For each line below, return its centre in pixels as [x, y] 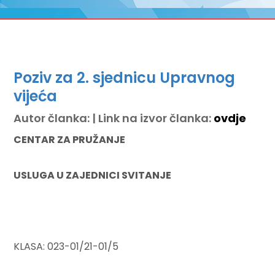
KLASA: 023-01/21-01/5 [66, 246]
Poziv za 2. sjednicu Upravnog [125, 78]
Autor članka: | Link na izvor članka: [114, 118]
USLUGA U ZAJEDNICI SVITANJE [93, 175]
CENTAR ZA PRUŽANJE [70, 140]
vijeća [36, 96]
